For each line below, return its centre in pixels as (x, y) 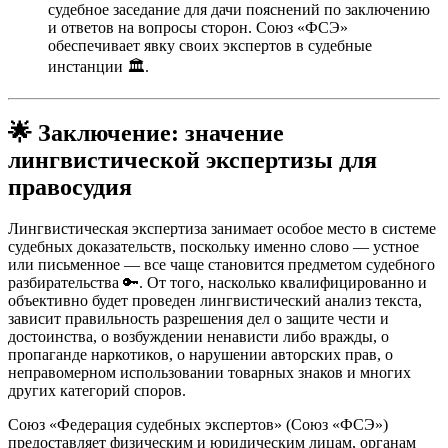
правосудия (70, 186)
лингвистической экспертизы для (192, 159)
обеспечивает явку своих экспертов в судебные (210, 45)
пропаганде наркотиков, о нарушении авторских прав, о (200, 355)
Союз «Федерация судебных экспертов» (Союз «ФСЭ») (198, 425)
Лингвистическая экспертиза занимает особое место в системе (222, 229)
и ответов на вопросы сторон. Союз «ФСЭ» (198, 27)
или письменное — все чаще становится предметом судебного (221, 265)
